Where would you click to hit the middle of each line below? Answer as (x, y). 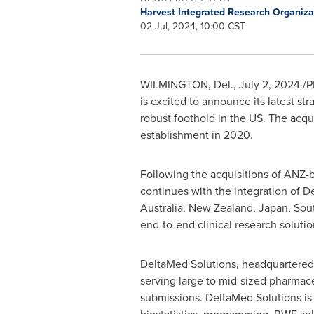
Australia (161, 207)
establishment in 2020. (196, 135)
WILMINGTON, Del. (186, 84)
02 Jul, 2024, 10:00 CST (192, 26)
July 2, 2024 (269, 84)
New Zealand (220, 207)
